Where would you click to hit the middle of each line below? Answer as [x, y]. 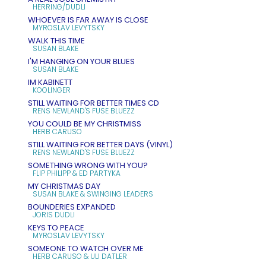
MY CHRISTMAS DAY [64, 186]
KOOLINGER [52, 90]
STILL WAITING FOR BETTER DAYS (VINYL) [100, 144]
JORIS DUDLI [54, 214]
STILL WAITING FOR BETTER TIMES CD [94, 103]
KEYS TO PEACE [56, 227]
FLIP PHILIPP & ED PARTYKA [77, 173]
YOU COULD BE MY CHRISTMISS [85, 123]
